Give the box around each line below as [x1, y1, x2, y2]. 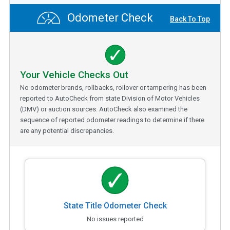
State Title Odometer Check [63, 200, 167, 210]
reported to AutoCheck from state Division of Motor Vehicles [20, 94, 200, 102]
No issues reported [86, 215, 144, 223]
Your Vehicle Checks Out [20, 68, 128, 81]
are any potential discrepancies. [20, 126, 114, 135]
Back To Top [170, 15, 210, 24]
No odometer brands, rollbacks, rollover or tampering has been [20, 83, 206, 91]
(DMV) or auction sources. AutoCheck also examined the [20, 105, 187, 113]
